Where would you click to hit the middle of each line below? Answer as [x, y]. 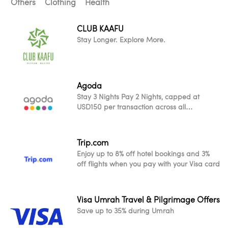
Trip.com [93, 142]
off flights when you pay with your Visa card [148, 164]
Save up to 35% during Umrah [125, 210]
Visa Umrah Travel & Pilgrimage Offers [148, 199]
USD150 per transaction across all [131, 107]
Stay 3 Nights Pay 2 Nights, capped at [138, 96]
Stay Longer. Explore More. [121, 39]
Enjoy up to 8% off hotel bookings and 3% [143, 153]
